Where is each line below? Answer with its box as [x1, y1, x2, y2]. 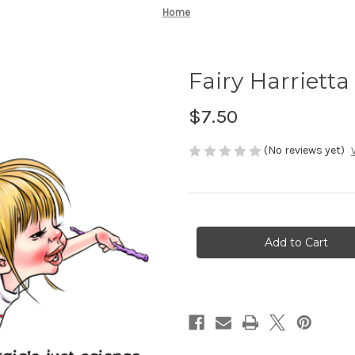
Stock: [189, 231, 222, 245]
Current [189, 216, 228, 230]
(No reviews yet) [264, 143, 345, 157]
